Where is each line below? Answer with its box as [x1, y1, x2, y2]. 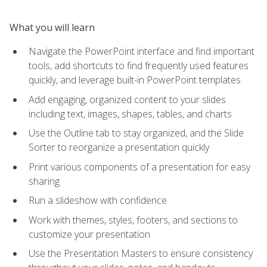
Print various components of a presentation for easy [29, 160, 250, 173]
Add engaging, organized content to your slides [29, 92, 226, 106]
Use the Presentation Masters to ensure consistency [29, 247, 253, 260]
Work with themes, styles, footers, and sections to [29, 213, 238, 226]
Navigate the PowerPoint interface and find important [29, 44, 254, 58]
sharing [29, 174, 60, 188]
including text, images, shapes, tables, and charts [29, 107, 232, 120]
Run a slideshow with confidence [29, 194, 167, 207]
